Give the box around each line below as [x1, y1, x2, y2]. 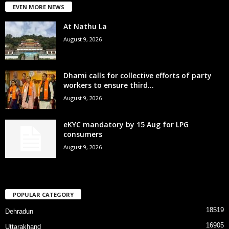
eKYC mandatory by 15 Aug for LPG [63, 119, 189, 129]
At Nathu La [63, 21, 107, 31]
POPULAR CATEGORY [13, 190, 74, 198]
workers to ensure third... [63, 80, 154, 90]
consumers [63, 129, 102, 139]
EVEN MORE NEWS [13, 3, 64, 11]
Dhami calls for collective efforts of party [63, 70, 212, 80]
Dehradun [5, 207, 33, 215]
